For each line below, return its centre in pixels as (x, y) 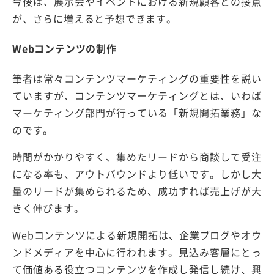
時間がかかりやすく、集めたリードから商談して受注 (137, 157)
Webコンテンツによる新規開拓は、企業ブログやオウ (137, 235)
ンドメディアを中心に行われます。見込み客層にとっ (137, 252)
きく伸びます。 (48, 208)
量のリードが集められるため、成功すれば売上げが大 (137, 191)
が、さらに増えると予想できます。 (94, 18)
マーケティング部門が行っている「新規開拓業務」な (137, 113)
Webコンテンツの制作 (65, 48)
